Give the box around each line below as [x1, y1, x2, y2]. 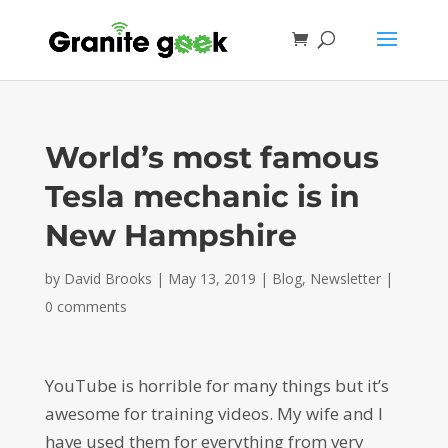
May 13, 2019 [167, 269, 256, 288]
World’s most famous [44, 139, 379, 176]
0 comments [44, 297, 127, 316]
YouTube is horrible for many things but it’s [44, 374, 389, 397]
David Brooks [63, 269, 152, 288]
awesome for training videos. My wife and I [44, 402, 383, 425]
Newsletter [309, 269, 381, 288]
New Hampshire [44, 217, 297, 254]
